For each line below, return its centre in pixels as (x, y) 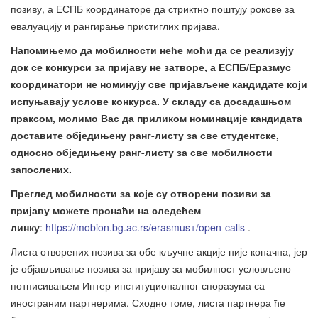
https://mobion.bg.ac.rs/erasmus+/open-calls (145, 227)
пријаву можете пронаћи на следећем (106, 210)
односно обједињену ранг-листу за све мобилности (142, 152)
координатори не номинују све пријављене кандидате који (159, 84)
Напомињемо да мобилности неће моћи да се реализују (152, 50)
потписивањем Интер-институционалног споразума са (138, 285)
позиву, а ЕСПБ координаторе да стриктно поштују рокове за (153, 9)
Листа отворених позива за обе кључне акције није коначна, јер (159, 251)
